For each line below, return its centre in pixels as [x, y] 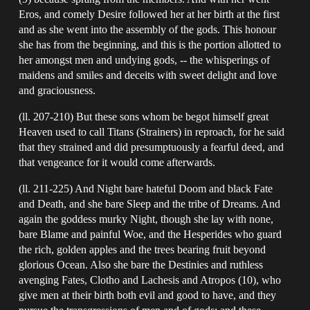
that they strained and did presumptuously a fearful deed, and [152, 147]
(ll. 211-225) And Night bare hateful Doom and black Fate [146, 188]
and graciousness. [57, 90]
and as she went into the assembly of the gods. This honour [148, 29]
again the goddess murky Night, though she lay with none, [146, 219]
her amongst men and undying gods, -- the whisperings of [145, 60]
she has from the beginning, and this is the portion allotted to [150, 44]
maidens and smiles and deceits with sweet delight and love [148, 75]
